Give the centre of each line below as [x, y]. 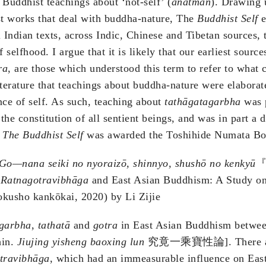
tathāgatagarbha [203, 102]
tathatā [54, 225]
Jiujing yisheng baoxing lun [80, 242]
